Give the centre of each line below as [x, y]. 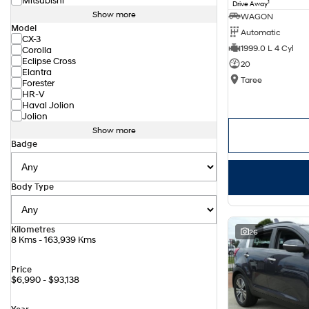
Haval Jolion [48, 105]
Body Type [32, 187]
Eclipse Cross [49, 61]
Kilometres [33, 229]
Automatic [261, 32]
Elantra [37, 72]
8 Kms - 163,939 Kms [53, 240]
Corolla [37, 50]
